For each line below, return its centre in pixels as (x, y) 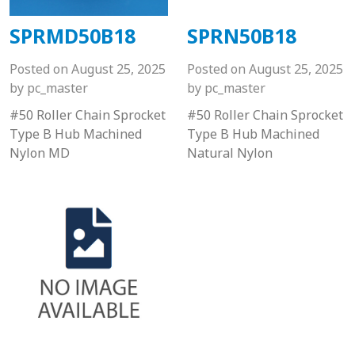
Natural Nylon (230, 153)
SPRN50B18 (242, 35)
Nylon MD (40, 153)
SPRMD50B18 (73, 35)
